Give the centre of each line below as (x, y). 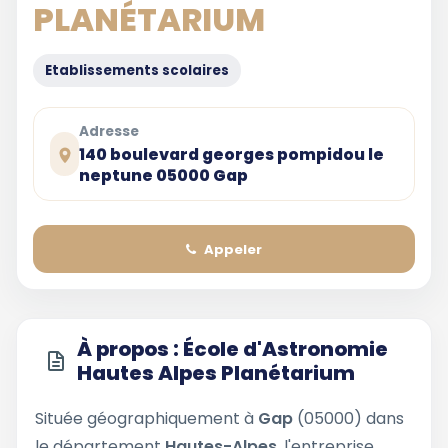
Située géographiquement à (146, 418)
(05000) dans (348, 418)
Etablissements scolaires (137, 70)
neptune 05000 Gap (164, 175)
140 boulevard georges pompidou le (232, 154)
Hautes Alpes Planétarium (216, 373)
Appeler (233, 249)
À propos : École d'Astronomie (232, 349)
